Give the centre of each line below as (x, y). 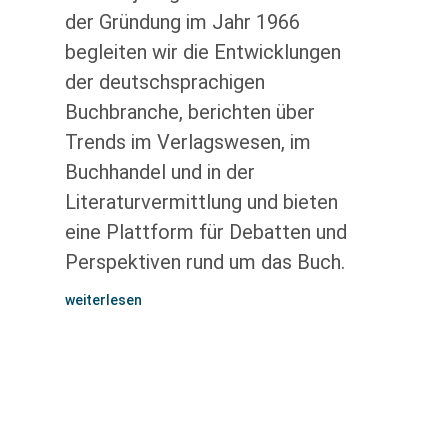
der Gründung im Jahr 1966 (182, 22)
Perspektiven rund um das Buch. (204, 262)
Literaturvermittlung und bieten (201, 202)
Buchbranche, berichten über (189, 112)
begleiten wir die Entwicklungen (202, 52)
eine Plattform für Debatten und (205, 232)
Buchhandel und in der (159, 172)
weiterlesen (103, 300)
